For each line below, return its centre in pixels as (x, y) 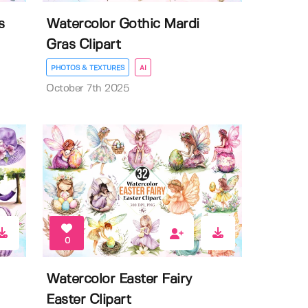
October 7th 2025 (88, 88)
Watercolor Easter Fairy (119, 279)
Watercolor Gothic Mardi (123, 24)
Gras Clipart (84, 45)
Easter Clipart (89, 300)
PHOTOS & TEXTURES (88, 68)
